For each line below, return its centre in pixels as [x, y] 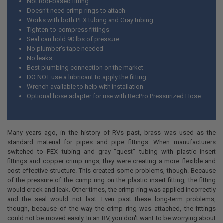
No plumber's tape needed [65, 49]
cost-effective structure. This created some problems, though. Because [111, 170]
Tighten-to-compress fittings [68, 30]
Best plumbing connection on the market [85, 68]
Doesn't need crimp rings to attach [76, 11]
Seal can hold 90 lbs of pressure [73, 39]
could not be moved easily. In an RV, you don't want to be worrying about [111, 218]
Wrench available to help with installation [85, 87]
